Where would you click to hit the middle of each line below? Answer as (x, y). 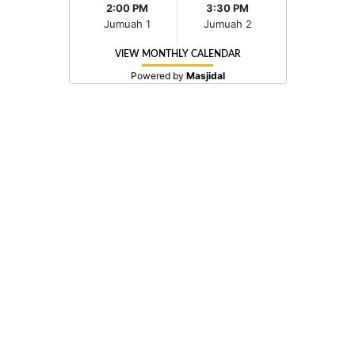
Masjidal (205, 75)
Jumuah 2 (227, 23)
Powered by (158, 75)
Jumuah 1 (127, 23)
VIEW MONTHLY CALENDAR (177, 53)
